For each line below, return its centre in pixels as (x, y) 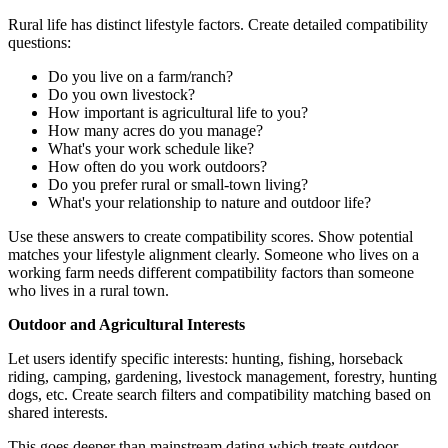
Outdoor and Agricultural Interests (126, 324)
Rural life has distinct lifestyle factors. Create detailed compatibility (218, 24)
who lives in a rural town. (88, 290)
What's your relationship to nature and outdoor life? (209, 202)
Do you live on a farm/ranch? (140, 76)
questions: (39, 42)
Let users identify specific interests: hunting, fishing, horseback (205, 358)
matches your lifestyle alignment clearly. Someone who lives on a (213, 254)
